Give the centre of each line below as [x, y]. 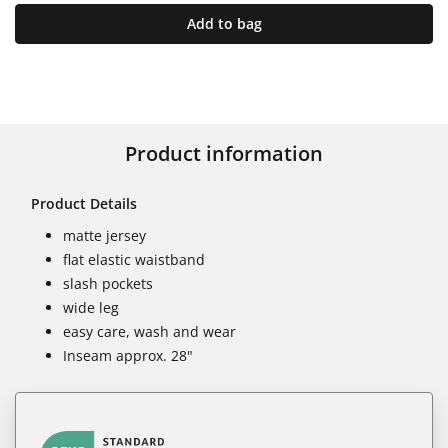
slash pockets [108, 283]
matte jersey [104, 235]
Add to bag [224, 23]
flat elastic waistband [134, 259]
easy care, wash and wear [149, 331]
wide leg [91, 307]
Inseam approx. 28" [128, 355]
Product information [224, 153]
